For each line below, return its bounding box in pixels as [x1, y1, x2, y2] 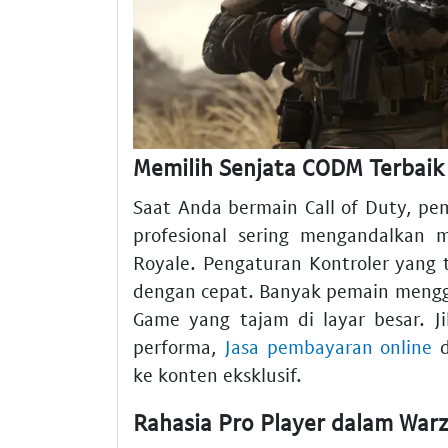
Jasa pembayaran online [224, 335, 433, 359]
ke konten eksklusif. [133, 363, 302, 387]
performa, [133, 335, 225, 359]
